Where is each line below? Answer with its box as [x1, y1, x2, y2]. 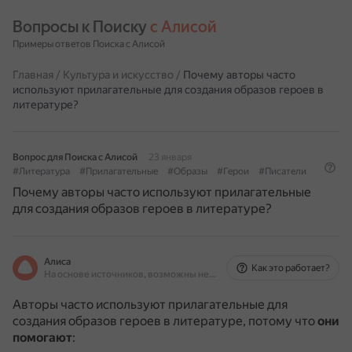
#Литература [13, 166, 70, 177]
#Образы [167, 166, 207, 177]
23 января [148, 152, 192, 163]
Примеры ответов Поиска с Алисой [13, 38, 165, 49]
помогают [13, 330, 72, 345]
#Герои [217, 166, 249, 177]
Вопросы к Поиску [13, 17, 150, 36]
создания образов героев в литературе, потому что [13, 313, 317, 328]
